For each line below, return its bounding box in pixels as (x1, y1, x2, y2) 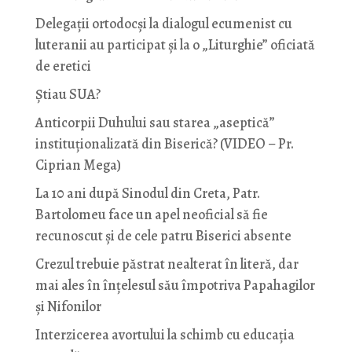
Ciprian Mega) (35, 156, 121, 174)
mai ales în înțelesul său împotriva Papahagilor (35, 276, 315, 295)
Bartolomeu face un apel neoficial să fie (35, 205, 268, 224)
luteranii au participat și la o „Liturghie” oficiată (35, 35, 315, 54)
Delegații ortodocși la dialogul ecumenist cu (35, 14, 292, 33)
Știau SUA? (35, 85, 101, 104)
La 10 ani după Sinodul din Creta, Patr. (35, 184, 260, 203)
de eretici (35, 57, 91, 75)
